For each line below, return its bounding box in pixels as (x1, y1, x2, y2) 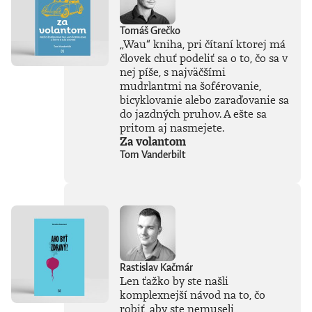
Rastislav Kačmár (120, 260, 193, 274)
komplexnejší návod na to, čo (120, 287, 265, 303)
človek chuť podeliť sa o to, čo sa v (120, 50, 288, 66)
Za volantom (120, 134, 186, 150)
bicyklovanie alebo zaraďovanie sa (120, 92, 289, 108)
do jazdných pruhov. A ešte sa (120, 106, 267, 122)
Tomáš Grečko (120, 24, 180, 38)
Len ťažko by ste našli (120, 273, 228, 289)
